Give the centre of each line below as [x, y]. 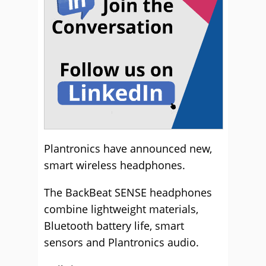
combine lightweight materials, [121, 209]
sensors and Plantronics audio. [121, 242]
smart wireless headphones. [115, 165]
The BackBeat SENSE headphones [128, 192]
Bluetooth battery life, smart [114, 225]
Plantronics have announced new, [128, 148]
